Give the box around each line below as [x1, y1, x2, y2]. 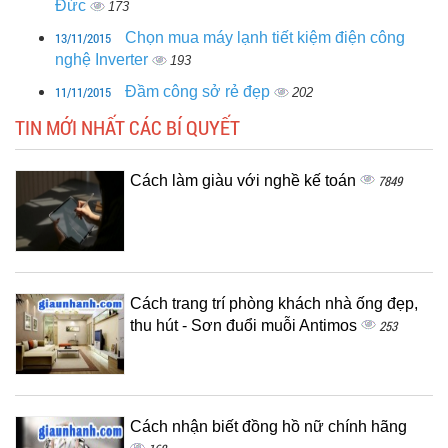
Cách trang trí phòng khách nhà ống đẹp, [130, 294, 418, 312]
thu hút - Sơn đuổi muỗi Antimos [130, 316, 361, 334]
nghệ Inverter [55, 50, 152, 68]
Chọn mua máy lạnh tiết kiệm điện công [125, 28, 405, 46]
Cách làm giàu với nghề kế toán [130, 171, 360, 189]
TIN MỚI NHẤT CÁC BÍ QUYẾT [15, 113, 240, 140]
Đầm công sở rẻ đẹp [125, 82, 274, 100]
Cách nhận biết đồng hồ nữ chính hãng [130, 417, 407, 435]
